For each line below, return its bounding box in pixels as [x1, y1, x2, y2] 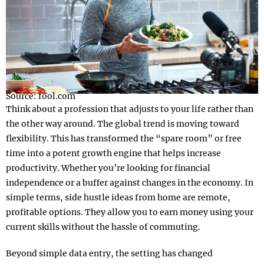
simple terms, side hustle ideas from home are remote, [6, 192, 230, 203]
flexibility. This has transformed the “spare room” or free [6, 133, 242, 144]
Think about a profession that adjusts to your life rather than [6, 104, 253, 115]
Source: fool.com [6, 91, 75, 102]
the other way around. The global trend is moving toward [6, 118, 239, 130]
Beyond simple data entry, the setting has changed [6, 248, 213, 259]
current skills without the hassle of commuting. [6, 222, 200, 233]
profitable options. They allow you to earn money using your [6, 207, 253, 218]
